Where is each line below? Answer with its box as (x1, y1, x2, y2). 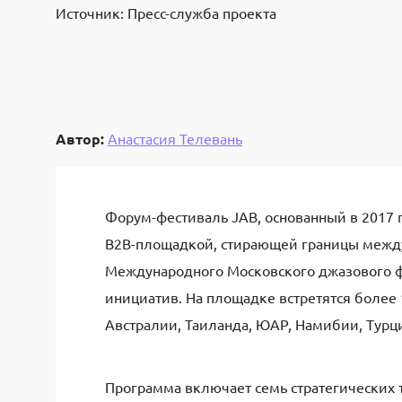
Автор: (56, 128, 104, 148)
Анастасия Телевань (108, 128, 242, 147)
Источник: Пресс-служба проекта (56, 4, 276, 22)
